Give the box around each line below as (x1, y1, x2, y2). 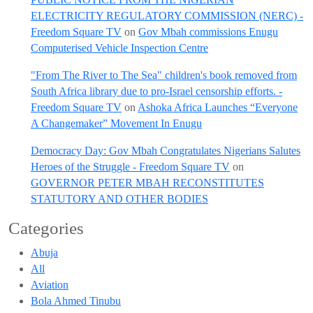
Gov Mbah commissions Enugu (138, 26, 278, 38)
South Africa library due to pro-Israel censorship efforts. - (31, 85, 282, 97)
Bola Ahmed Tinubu (31, 295, 121, 307)
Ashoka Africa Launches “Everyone (138, 101, 298, 113)
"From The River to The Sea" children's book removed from (31, 69, 297, 81)
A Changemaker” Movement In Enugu (31, 117, 202, 129)
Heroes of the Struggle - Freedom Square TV (31, 161, 230, 173)
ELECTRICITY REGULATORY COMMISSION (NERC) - (31, 10, 303, 22)
